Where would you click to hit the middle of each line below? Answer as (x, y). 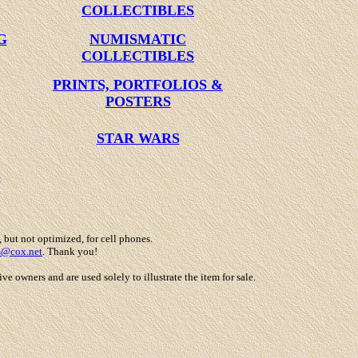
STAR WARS (138, 138)
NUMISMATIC (138, 39)
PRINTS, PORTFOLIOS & (138, 85)
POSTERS (138, 101)
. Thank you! (70, 251)
